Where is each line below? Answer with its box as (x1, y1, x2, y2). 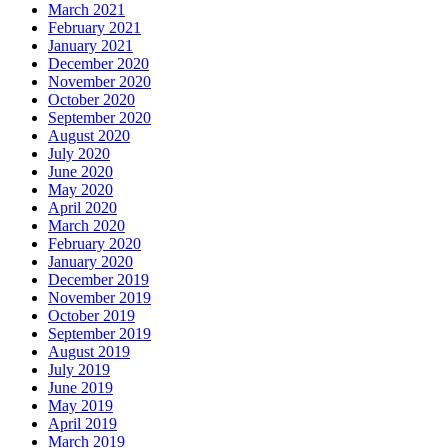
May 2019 (48, 396, 113, 414)
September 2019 (48, 324, 151, 342)
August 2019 (48, 342, 130, 360)
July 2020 (48, 144, 110, 162)
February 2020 (48, 234, 141, 252)
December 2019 (48, 270, 149, 288)
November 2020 (48, 72, 151, 90)
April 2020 (48, 198, 117, 216)
